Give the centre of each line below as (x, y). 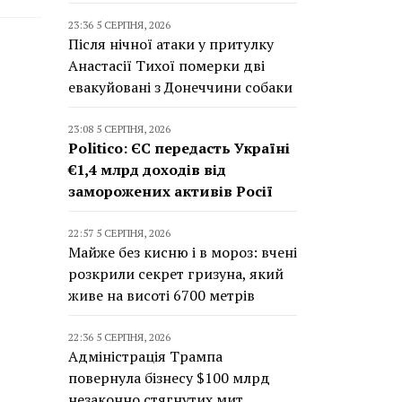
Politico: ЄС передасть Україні (179, 148)
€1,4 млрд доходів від (147, 170)
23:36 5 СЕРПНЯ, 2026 (119, 25)
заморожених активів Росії (170, 191)
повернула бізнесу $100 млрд (169, 378)
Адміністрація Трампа (145, 356)
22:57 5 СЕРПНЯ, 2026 (119, 233)
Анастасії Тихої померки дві (166, 66)
